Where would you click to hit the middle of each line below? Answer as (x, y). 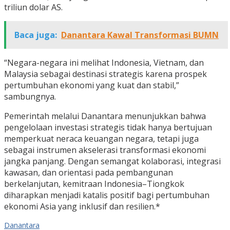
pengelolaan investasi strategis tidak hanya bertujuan (108, 128)
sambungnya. (30, 97)
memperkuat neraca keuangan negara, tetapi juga (101, 139)
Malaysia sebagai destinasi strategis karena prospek (106, 74)
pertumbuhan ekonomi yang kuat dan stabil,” (92, 85)
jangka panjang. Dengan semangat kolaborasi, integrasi (112, 161)
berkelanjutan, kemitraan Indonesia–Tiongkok (94, 184)
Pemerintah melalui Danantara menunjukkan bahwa (105, 116)
